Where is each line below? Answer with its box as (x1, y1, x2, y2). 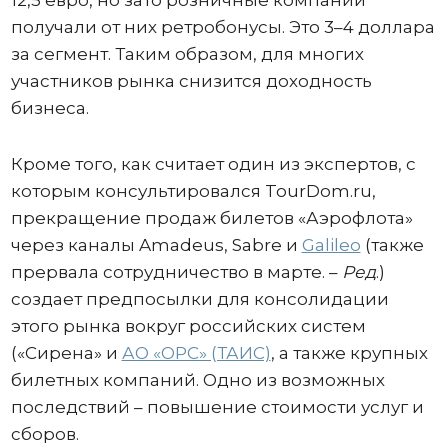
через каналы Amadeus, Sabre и (10, 235, 302, 255)
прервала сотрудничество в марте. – (10, 262, 342, 282)
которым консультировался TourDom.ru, (10, 181, 376, 201)
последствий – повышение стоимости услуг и (10, 397, 424, 417)
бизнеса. (10, 98, 89, 118)
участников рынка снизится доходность (10, 71, 372, 91)
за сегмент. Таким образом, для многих (10, 44, 364, 64)
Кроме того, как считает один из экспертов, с (10, 154, 416, 174)
